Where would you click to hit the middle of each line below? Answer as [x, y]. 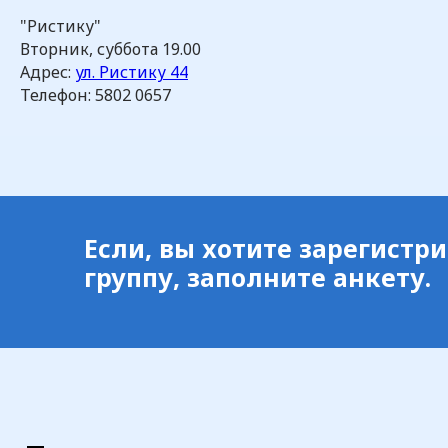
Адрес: [47, 72]
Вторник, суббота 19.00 [110, 49]
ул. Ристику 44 [131, 72]
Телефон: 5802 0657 [95, 95]
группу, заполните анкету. [257, 277]
